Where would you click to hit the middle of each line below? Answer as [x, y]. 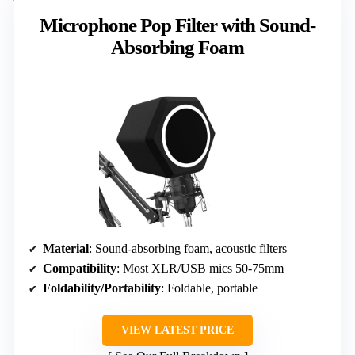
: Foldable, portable [209, 288]
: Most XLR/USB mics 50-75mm [200, 268]
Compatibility [80, 268]
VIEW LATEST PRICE [177, 330]
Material [66, 248]
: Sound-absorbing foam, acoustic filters [188, 248]
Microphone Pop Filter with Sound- [177, 25]
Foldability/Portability [102, 288]
